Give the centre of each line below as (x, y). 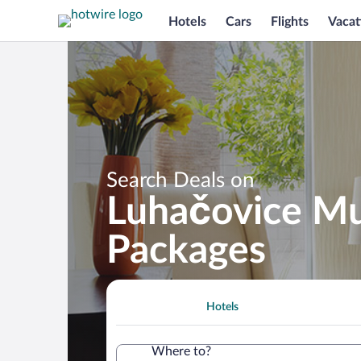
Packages (186, 250)
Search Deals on (180, 180)
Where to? (181, 351)
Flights (290, 21)
